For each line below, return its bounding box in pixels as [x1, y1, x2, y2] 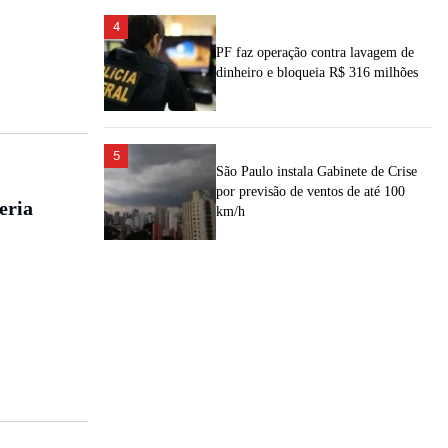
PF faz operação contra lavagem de [216, 45, 414, 60]
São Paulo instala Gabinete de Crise [216, 164, 417, 179]
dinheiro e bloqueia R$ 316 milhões [216, 65, 418, 80]
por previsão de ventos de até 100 [216, 184, 405, 199]
